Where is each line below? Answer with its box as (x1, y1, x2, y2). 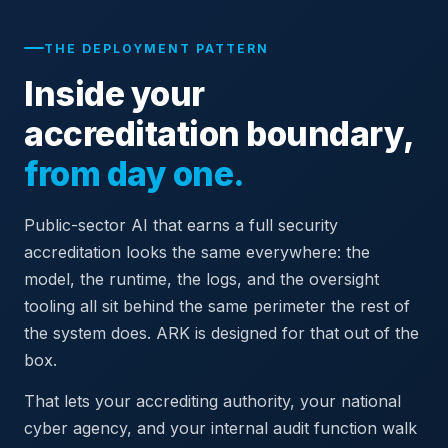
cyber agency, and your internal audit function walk (24, 417, 417, 438)
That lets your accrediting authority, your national (24, 390, 401, 411)
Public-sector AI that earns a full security (24, 214, 338, 235)
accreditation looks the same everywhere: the (24, 241, 370, 262)
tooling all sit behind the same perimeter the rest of (24, 295, 410, 316)
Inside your (24, 72, 205, 114)
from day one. (24, 152, 245, 194)
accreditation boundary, (24, 112, 414, 154)
